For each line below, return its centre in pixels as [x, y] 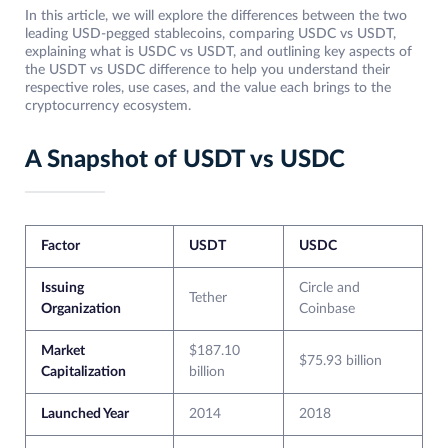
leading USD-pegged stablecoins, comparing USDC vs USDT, [210, 34]
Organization [81, 309]
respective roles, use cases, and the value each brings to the [208, 88]
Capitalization [83, 372]
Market [63, 351]
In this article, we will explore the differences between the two [216, 16]
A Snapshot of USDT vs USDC [185, 160]
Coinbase [327, 309]
